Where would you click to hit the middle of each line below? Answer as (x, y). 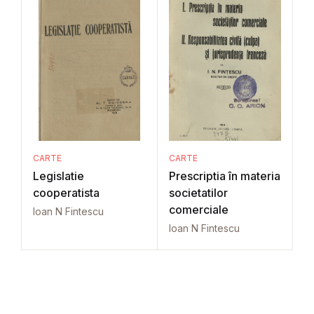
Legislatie (59, 176)
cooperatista (66, 193)
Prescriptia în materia (224, 176)
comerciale (198, 210)
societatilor (198, 193)
